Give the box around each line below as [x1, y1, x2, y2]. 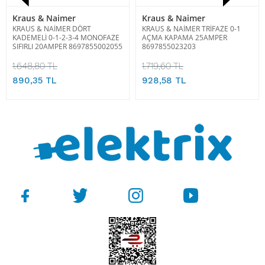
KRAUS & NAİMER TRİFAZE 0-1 [142, 23, 241, 34]
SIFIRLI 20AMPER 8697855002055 [12, 41, 122, 51]
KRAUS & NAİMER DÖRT [12, 23, 91, 34]
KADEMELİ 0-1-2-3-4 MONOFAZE [12, 32, 119, 43]
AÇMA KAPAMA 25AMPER [142, 32, 227, 43]
